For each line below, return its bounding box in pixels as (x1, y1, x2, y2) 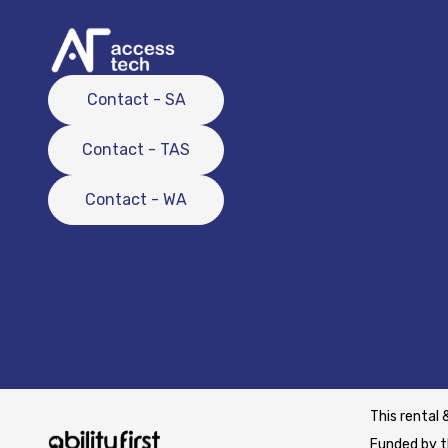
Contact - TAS (82, 140, 190, 159)
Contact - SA (86, 90, 186, 109)
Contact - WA (85, 190, 187, 209)
